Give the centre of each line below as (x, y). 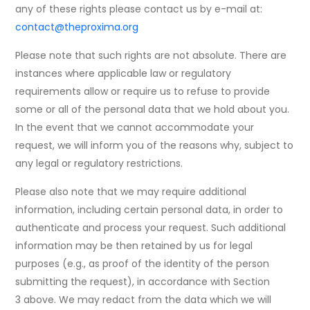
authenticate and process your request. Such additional (151, 228)
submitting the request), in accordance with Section (143, 282)
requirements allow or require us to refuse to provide (143, 92)
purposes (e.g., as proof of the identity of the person (143, 264)
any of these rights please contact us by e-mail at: (140, 9)
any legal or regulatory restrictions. (99, 164)
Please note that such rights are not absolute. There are (151, 56)
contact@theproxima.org (77, 27)
